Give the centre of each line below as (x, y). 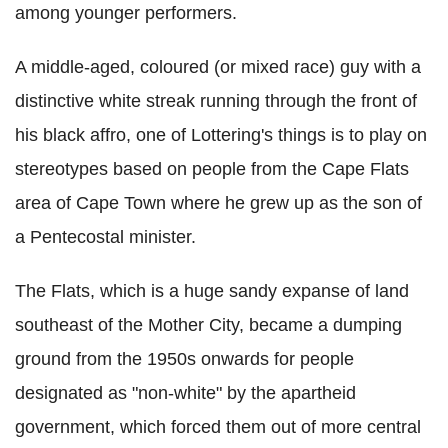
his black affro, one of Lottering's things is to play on (221, 135)
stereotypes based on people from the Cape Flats (212, 169)
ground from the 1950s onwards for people (184, 359)
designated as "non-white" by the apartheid (185, 393)
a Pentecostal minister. (105, 237)
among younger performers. (126, 13)
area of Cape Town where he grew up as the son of (218, 203)
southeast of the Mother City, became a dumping (208, 325)
